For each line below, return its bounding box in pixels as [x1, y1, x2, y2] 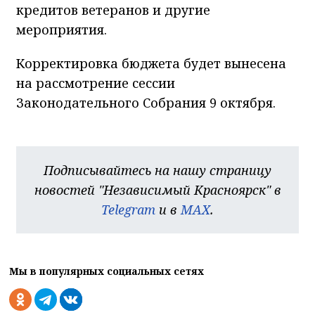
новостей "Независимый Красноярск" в [34, 181, 281, 198]
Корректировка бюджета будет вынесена [16, 54, 286, 72]
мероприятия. [16, 20, 107, 38]
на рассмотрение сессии [16, 74, 175, 91]
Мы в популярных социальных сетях [9, 264, 204, 278]
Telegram [101, 200, 155, 218]
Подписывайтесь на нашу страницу [44, 161, 271, 179]
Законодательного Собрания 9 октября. [16, 94, 276, 111]
